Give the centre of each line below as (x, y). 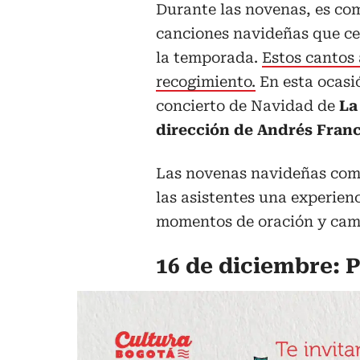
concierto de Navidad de (247, 106)
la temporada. (209, 58)
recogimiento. (206, 82)
